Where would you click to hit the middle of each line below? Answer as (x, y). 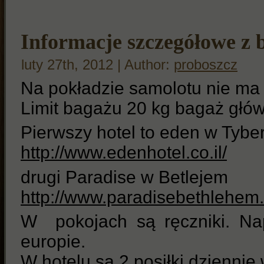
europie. (53, 242)
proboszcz (206, 65)
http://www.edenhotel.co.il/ (124, 153)
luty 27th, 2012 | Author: (98, 65)
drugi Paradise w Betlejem (124, 177)
